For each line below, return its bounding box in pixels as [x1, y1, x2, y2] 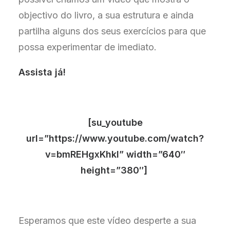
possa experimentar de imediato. [18, 42, 157, 52]
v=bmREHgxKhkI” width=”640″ [45, 149, 185, 160]
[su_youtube [87, 117, 143, 128]
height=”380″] [80, 165, 150, 176]
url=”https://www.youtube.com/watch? [26, 133, 204, 144]
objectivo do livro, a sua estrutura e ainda [18, 10, 194, 21]
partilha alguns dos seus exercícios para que [18, 26, 206, 36]
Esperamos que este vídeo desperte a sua [18, 215, 196, 226]
